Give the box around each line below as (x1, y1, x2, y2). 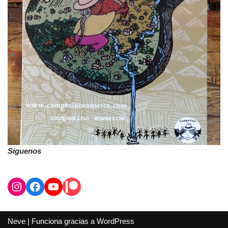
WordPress (97, 217, 134, 226)
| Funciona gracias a (25, 217, 97, 226)
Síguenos (8, 147, 41, 156)
